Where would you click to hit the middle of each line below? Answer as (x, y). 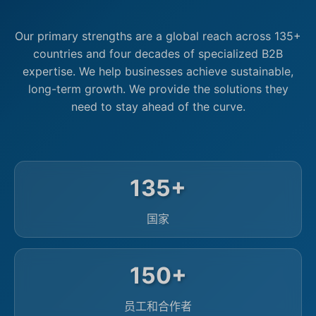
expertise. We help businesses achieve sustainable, (158, 72)
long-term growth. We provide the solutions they (158, 89)
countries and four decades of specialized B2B (158, 54)
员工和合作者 (158, 306)
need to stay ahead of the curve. (158, 107)
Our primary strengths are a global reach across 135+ (158, 36)
